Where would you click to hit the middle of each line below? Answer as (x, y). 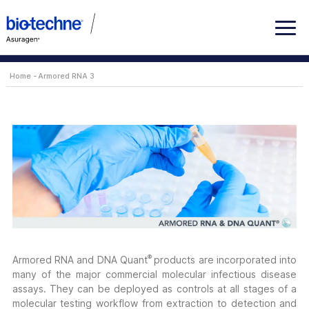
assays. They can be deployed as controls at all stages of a (154, 288)
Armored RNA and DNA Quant (80, 259)
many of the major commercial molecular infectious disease (154, 274)
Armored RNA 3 (66, 76)
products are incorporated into (226, 259)
